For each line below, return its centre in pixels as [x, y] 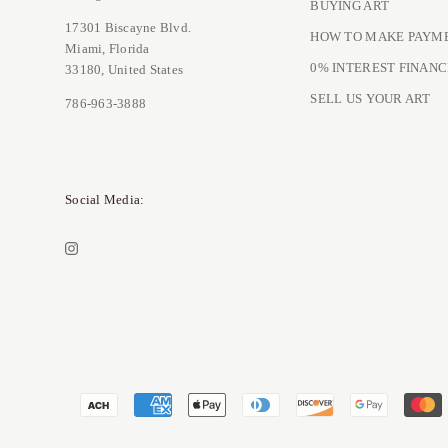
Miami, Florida [107, 49]
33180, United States [124, 70]
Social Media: [105, 199]
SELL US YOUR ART [370, 98]
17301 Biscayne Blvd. [128, 28]
